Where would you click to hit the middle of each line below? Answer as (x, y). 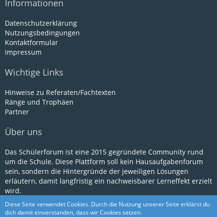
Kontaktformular (31, 42)
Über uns (23, 132)
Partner (17, 112)
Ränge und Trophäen (39, 102)
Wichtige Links (34, 72)
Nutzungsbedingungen (42, 33)
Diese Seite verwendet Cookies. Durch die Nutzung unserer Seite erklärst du (107, 204)
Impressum (23, 52)
